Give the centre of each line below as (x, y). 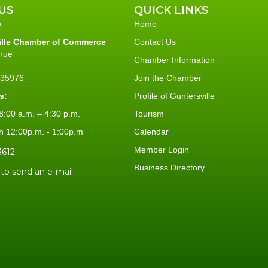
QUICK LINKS (171, 10)
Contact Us (155, 42)
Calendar (151, 131)
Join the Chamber (168, 77)
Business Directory (169, 167)
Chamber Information (174, 60)
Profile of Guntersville (174, 95)
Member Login (162, 149)
